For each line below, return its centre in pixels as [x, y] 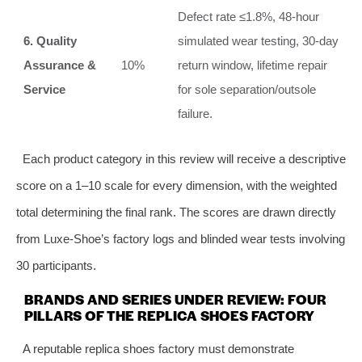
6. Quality [50, 40]
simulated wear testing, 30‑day [258, 40]
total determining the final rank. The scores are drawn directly [176, 212]
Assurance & [60, 65]
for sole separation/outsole [247, 89]
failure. [195, 113]
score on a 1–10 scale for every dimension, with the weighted [177, 185]
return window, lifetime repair [253, 65]
